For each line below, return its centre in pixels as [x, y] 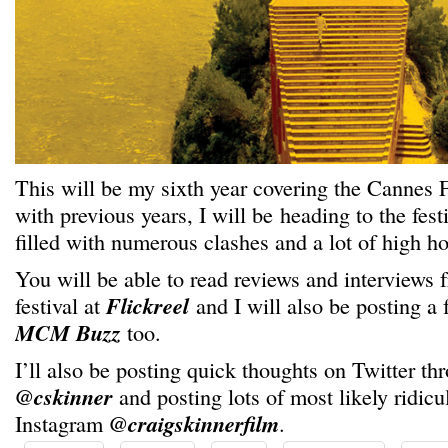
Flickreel [147, 305]
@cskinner [64, 396]
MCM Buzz [68, 332]
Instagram [62, 423]
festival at [60, 305]
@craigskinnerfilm [194, 423]
